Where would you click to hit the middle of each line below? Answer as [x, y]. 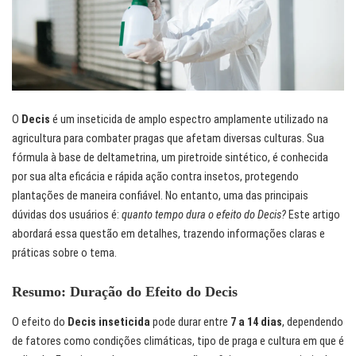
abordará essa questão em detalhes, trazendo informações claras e [168, 234]
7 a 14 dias [256, 323]
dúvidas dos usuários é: [67, 215]
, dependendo [313, 323]
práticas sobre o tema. [64, 253]
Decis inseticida [109, 323]
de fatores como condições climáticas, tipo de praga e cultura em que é [178, 342]
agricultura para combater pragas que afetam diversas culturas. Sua [168, 139]
